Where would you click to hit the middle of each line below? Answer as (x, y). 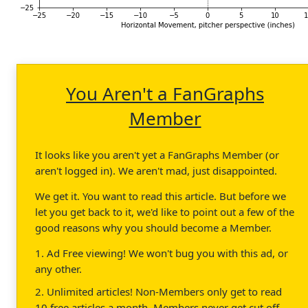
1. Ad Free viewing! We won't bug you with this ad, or (162, 253)
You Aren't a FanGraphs (165, 93)
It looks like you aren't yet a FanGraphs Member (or (157, 154)
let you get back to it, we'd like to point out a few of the (165, 211)
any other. (58, 268)
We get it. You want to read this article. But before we (161, 196)
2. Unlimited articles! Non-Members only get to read (158, 291)
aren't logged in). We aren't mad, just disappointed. (156, 170)
